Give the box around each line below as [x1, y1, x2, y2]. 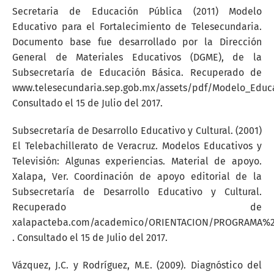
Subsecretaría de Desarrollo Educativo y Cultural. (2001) [12, 125, 262, 136]
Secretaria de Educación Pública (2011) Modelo [12, 6, 262, 17]
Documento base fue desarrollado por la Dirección [12, 36, 262, 48]
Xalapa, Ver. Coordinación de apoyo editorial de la [12, 171, 262, 182]
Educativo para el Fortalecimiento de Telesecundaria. [12, 21, 262, 32]
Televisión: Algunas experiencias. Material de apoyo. [12, 155, 262, 167]
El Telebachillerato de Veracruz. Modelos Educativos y [12, 140, 262, 152]
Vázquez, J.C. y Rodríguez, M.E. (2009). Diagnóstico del [12, 259, 262, 271]
